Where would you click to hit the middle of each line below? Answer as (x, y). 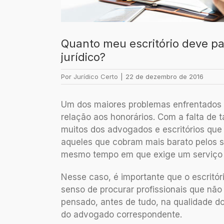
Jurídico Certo (96, 77)
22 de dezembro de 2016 (164, 77)
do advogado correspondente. (121, 215)
